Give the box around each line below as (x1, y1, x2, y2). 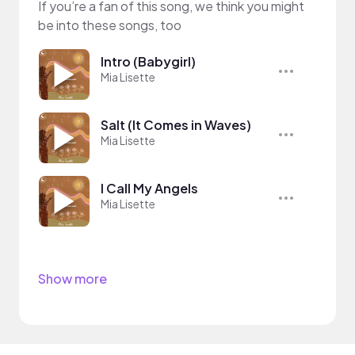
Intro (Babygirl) (101, 52, 196, 70)
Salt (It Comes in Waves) (101, 116, 251, 133)
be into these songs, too (38, 16, 181, 33)
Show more (38, 269, 107, 287)
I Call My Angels (101, 179, 198, 197)
